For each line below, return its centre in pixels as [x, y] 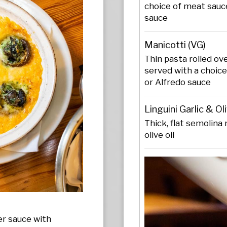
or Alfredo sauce [178, 82]
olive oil [159, 135]
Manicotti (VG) [175, 45]
